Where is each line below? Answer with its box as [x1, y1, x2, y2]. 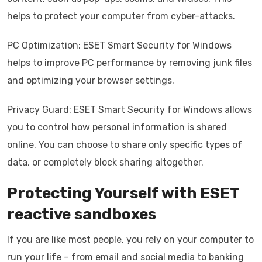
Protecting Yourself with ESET [7, 184, 239, 203]
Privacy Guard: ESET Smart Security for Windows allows [7, 104, 252, 116]
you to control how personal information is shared [7, 122, 227, 133]
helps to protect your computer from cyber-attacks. [7, 11, 235, 22]
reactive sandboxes [7, 205, 156, 224]
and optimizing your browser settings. [7, 75, 174, 87]
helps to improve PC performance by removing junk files [7, 57, 252, 69]
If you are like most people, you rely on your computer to [7, 234, 254, 246]
